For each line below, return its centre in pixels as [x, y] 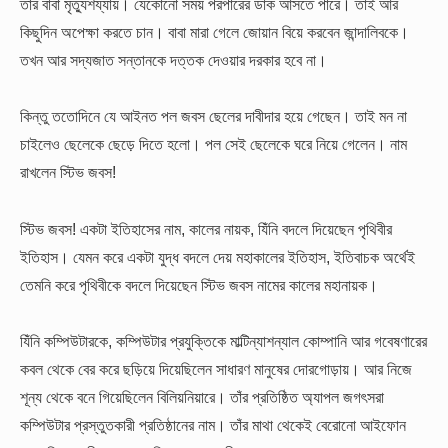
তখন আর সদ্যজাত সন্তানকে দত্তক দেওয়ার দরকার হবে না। [173, 59]
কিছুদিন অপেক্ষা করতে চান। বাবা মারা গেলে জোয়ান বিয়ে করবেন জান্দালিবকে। [214, 31]
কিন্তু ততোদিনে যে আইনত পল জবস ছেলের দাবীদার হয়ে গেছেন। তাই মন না [213, 116]
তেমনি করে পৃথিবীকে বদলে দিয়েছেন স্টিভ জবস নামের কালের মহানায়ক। [199, 284]
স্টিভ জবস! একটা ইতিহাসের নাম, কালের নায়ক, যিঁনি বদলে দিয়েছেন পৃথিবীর [206, 228]
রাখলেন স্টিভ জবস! [68, 172]
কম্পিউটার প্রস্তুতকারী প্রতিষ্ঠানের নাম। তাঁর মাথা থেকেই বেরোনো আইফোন [213, 424]
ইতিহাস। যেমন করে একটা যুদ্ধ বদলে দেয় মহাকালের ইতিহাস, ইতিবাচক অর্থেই [217, 256]
